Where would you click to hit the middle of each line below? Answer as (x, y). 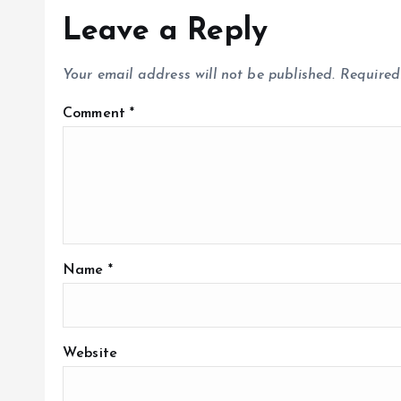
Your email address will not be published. (199, 76)
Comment (97, 114)
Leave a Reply (166, 32)
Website (90, 354)
